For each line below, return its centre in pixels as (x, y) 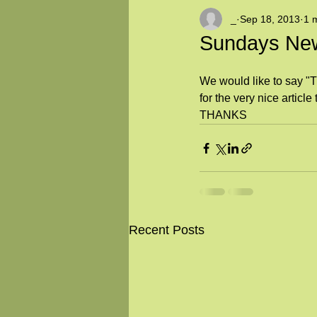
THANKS (223, 115)
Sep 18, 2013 (270, 19)
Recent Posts (167, 230)
